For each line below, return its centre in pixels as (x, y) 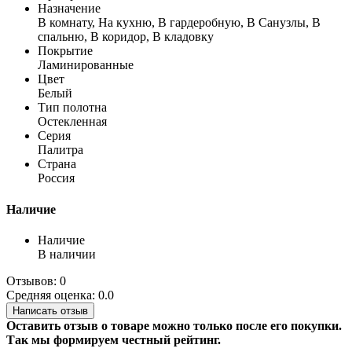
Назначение (69, 9)
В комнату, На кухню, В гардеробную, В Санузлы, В (179, 23)
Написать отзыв (50, 310)
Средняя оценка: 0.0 (60, 295)
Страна (57, 164)
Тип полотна (72, 108)
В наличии (67, 254)
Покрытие (65, 51)
